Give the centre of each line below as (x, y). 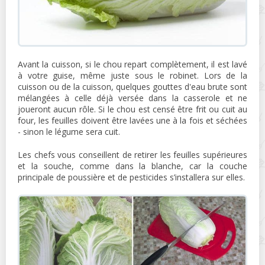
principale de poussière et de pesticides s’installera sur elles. (131, 177)
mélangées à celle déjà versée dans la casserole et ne (132, 98)
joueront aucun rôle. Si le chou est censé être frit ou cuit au (132, 109)
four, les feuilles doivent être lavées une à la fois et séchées (132, 120)
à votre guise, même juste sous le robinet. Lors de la (132, 75)
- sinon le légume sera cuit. (69, 132)
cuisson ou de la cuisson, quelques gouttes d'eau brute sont (132, 87)
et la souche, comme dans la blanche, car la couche (132, 166)
